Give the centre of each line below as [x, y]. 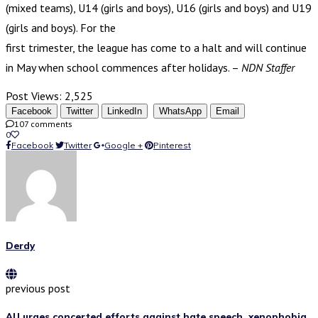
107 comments [43, 124]
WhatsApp [180, 111]
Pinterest [172, 145]
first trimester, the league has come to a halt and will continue [156, 47]
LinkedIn [125, 111]
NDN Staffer [268, 67]
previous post [38, 288]
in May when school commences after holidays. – [124, 67]
